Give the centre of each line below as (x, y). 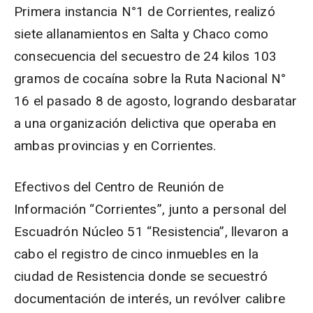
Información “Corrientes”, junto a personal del (151, 209)
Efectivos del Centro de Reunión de (119, 187)
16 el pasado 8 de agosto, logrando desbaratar (156, 101)
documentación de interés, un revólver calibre (150, 299)
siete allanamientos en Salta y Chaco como (141, 34)
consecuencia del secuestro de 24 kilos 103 (146, 56)
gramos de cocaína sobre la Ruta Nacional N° (150, 79)
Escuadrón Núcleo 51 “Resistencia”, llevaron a (152, 232)
